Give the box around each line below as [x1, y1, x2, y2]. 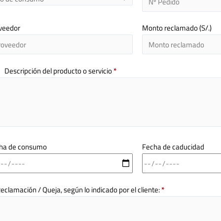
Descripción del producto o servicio [4, 65, 113, 76]
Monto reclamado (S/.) [142, 22, 212, 34]
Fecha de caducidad [142, 141, 205, 153]
